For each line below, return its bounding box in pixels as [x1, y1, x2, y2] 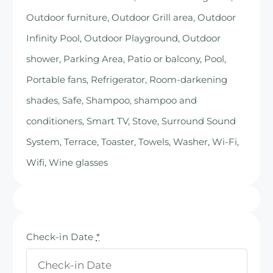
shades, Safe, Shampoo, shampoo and [26, 94, 197, 106]
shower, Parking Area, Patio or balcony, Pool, [26, 53, 226, 65]
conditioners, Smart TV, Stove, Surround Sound [26, 115, 236, 127]
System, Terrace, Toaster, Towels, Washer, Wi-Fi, [26, 136, 239, 147]
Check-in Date [26, 230, 96, 243]
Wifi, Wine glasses [26, 157, 108, 168]
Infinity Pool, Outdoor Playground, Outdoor [26, 32, 221, 44]
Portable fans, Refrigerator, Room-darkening [26, 74, 227, 85]
